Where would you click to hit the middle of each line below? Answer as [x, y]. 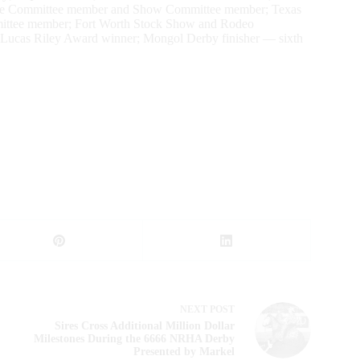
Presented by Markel [184, 352]
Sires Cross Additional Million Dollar [144, 326]
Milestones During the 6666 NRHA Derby [134, 339]
